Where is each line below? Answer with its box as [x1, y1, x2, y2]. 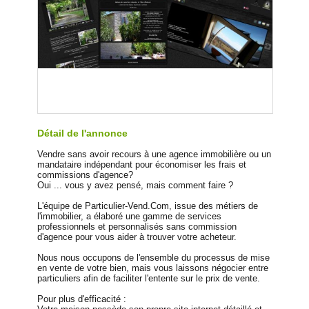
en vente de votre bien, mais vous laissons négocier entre [37, 263, 268, 274]
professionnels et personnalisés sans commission [37, 221, 237, 232]
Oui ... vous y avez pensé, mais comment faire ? [37, 180, 233, 191]
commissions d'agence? [37, 170, 133, 181]
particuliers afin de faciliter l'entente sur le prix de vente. [37, 273, 260, 284]
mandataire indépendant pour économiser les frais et [37, 159, 246, 170]
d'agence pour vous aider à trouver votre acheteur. [37, 232, 237, 243]
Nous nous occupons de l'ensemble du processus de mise [37, 252, 270, 263]
